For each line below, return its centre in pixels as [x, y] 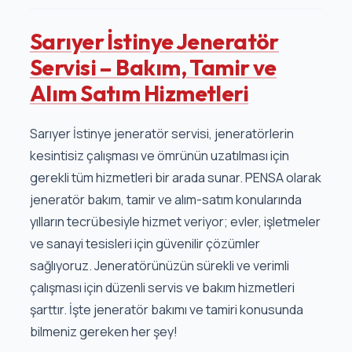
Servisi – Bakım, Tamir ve [153, 68]
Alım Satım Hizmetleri [139, 93]
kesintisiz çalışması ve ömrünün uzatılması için [159, 156]
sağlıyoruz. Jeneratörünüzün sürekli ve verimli [159, 266]
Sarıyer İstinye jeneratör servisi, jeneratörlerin [161, 134]
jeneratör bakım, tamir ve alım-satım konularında [165, 200]
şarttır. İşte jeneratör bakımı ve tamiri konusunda [166, 310]
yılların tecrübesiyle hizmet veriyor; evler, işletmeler [175, 222]
